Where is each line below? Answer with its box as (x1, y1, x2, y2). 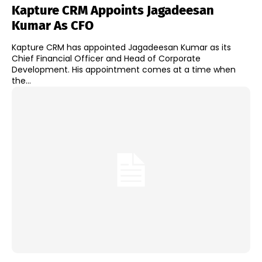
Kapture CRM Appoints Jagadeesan (12, 2, 214, 18)
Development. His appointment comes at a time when (12, 63, 72, 75)
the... (12, 74, 31, 87)
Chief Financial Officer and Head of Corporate (12, 52, 201, 64)
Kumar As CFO (12, 17, 94, 33)
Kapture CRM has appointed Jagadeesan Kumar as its (12, 41, 231, 53)
